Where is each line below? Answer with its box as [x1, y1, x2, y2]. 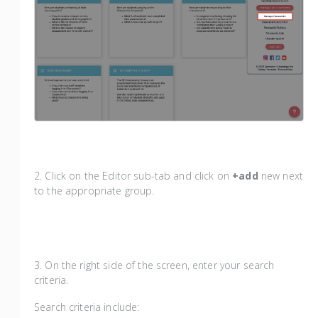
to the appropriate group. [34, 183, 155, 197]
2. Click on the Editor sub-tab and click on [34, 168, 233, 182]
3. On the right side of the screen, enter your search [34, 258, 275, 272]
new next [261, 168, 303, 182]
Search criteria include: [34, 300, 143, 314]
